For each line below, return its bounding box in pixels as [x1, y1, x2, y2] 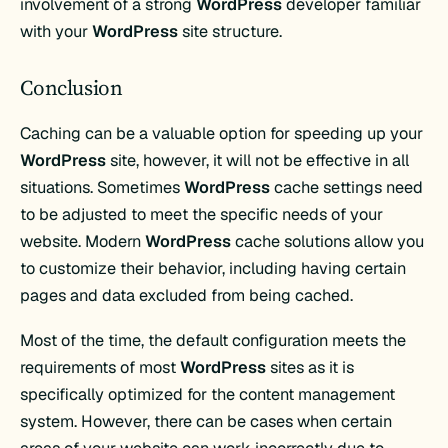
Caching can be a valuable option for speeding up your [20, 122, 424, 144]
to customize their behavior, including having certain [20, 257, 407, 279]
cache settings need [270, 176, 424, 198]
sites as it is [266, 357, 355, 379]
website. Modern [20, 230, 146, 252]
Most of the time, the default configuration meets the [20, 330, 407, 352]
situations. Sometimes [20, 176, 185, 198]
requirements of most [20, 357, 181, 379]
